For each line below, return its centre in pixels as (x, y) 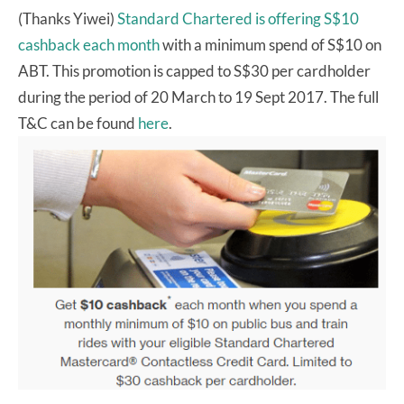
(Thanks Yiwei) (68, 19)
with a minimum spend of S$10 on (271, 45)
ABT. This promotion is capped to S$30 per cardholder (194, 71)
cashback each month (89, 45)
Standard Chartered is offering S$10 (238, 19)
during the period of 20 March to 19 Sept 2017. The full (198, 97)
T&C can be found (78, 124)
